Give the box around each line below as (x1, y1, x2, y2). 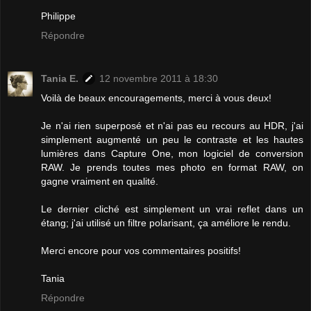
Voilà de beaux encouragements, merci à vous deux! (41, 92, 271, 103)
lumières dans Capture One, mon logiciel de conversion (41, 147, 303, 159)
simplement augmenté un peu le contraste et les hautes (41, 133, 303, 145)
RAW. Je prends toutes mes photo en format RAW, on (41, 161, 303, 173)
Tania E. (41, 72, 78, 84)
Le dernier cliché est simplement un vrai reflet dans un (41, 203, 303, 215)
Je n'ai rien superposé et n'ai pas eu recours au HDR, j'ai (41, 119, 303, 131)
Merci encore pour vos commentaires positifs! (41, 244, 241, 256)
